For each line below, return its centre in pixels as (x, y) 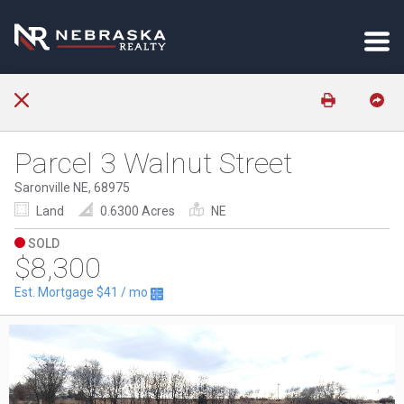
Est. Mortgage (55, 292)
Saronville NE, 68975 (72, 188)
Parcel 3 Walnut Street (153, 163)
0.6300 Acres (138, 211)
